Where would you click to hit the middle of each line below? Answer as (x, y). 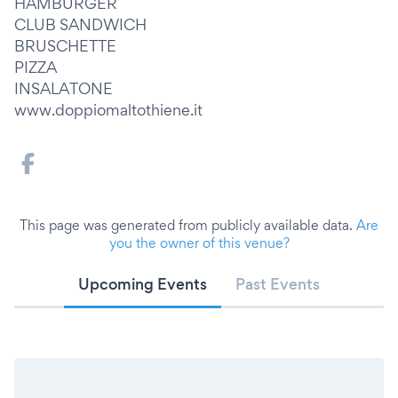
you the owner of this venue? (199, 243)
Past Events (278, 284)
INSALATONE (64, 88)
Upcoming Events (143, 284)
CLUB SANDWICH (80, 24)
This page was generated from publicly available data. (188, 225)
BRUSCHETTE (65, 46)
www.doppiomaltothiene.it (108, 110)
